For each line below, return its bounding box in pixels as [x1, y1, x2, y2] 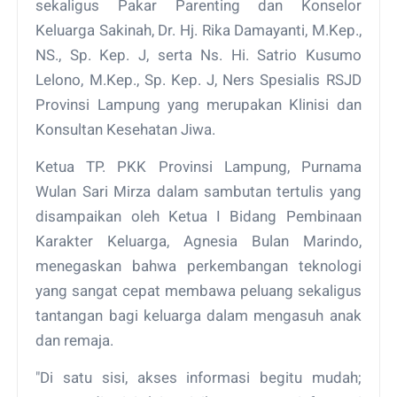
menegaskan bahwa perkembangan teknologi [35, 256, 362, 275]
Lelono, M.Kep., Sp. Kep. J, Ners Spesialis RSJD [35, 70, 362, 89]
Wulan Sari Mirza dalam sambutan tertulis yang [35, 182, 362, 200]
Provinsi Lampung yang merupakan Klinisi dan [35, 95, 362, 113]
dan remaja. [35, 331, 114, 349]
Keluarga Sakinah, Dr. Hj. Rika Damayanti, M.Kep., [35, 20, 362, 39]
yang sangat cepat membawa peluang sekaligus [35, 281, 362, 300]
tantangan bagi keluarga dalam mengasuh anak [35, 306, 362, 324]
